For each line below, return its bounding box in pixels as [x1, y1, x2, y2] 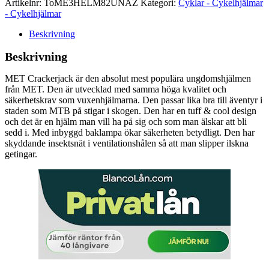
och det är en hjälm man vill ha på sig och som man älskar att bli [5, 116, 247, 127]
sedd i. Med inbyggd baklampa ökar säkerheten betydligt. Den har [5, 127, 255, 138]
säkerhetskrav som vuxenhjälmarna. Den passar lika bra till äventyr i [5, 94, 262, 105]
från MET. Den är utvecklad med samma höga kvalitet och [5, 83, 226, 94]
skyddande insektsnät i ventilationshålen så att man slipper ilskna [5, 138, 249, 148]
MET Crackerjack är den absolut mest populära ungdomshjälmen [5, 73, 251, 83]
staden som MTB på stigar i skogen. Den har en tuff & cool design [5, 105, 256, 116]
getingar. [5, 148, 37, 159]
